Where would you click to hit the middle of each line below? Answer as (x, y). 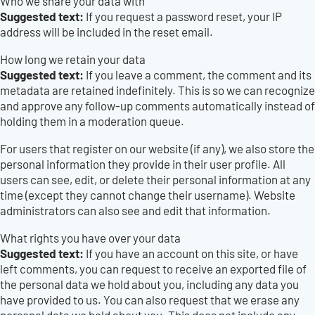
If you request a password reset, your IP (184, 16)
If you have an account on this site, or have (192, 253)
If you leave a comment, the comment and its (199, 75)
